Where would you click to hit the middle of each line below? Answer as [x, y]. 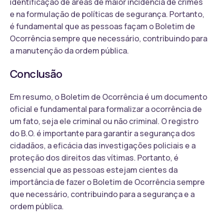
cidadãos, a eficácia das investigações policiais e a [103, 145]
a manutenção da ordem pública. [69, 50]
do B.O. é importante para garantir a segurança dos [102, 133]
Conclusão [36, 74]
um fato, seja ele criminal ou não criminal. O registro [104, 121]
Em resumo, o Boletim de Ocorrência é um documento [109, 97]
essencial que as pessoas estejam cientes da [94, 170]
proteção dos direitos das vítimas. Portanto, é [94, 157]
